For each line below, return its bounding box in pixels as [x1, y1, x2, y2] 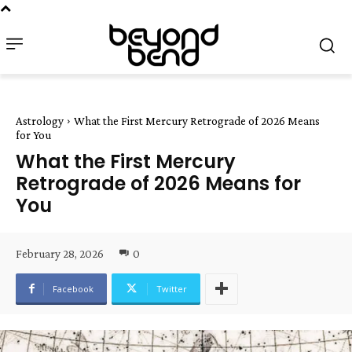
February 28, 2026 [16, 247, 104, 260]
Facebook [53, 282, 93, 295]
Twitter [156, 282, 187, 295]
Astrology [16, 115, 64, 128]
